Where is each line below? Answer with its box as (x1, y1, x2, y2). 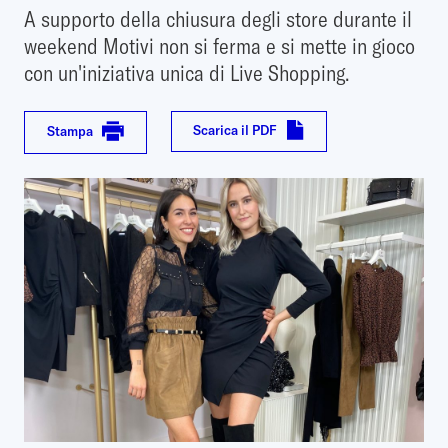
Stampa (46, 122, 93, 139)
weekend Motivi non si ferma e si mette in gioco (24, 31, 415, 60)
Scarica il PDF (193, 121, 278, 138)
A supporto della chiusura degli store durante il (24, 4, 412, 33)
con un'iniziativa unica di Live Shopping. (24, 58, 350, 87)
